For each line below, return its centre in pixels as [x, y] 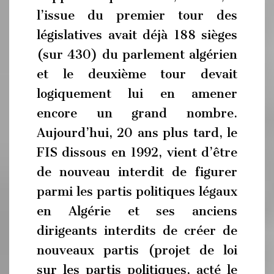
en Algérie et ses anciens [137, 211]
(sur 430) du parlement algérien [137, 54]
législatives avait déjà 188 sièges [137, 35]
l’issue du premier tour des [137, 15]
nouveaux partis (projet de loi [137, 250]
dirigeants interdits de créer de [137, 231]
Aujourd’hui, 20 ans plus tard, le [137, 133]
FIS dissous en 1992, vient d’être [137, 152]
